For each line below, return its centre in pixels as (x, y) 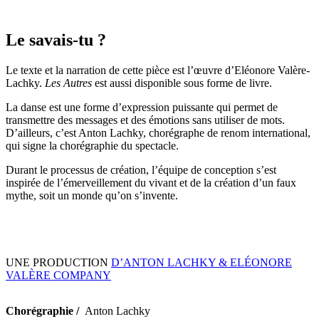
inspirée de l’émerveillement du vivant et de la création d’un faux (151, 182)
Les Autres (70, 83)
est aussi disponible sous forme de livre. (183, 83)
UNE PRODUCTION (58, 263)
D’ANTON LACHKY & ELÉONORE (202, 263)
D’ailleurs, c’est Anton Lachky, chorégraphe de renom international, (158, 132)
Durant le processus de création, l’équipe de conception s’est (141, 169)
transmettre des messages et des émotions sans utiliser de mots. (145, 120)
